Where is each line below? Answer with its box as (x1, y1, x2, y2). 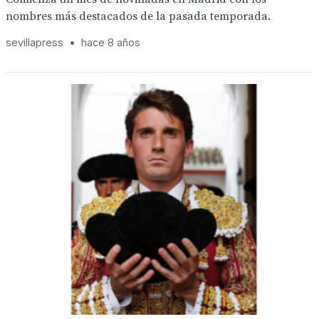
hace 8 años (81, 36, 140, 48)
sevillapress (6, 36, 63, 48)
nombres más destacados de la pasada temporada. (6, 9, 271, 23)
